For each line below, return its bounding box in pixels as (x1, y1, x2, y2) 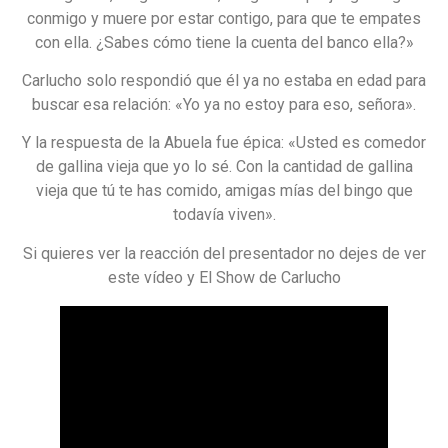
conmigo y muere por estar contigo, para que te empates (27, 8, 421, 28)
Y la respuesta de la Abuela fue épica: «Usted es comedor (22, 133, 426, 153)
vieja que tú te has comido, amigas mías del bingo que (35, 181, 413, 201)
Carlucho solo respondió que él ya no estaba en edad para (22, 71, 426, 91)
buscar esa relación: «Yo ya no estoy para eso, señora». (32, 95, 416, 115)
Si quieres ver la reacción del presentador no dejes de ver (22, 243, 426, 263)
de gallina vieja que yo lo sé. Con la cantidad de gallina (35, 157, 413, 177)
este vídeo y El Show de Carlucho (107, 267, 341, 287)
